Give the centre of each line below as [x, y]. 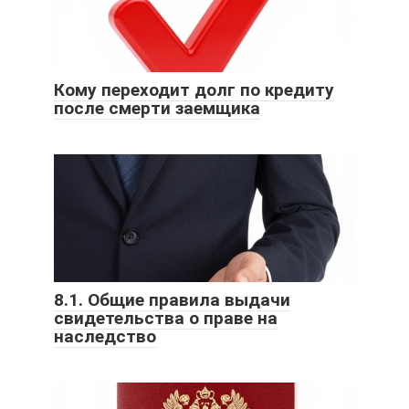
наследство [105, 336]
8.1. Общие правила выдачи [172, 299]
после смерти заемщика [157, 108]
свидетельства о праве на [166, 318]
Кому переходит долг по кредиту [194, 89]
